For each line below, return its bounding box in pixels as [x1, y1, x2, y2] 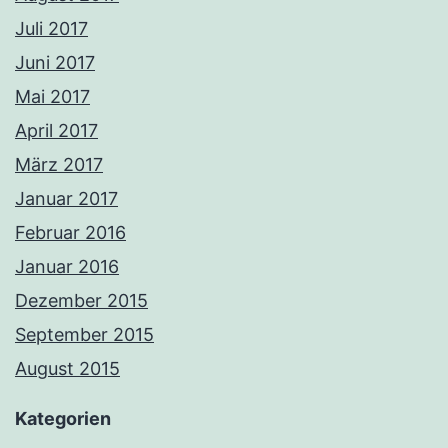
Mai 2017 [15, 86, 90, 108]
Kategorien [15, 408, 111, 430]
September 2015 [15, 324, 154, 346]
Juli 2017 [15, 18, 88, 40]
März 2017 [15, 154, 103, 176]
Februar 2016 [15, 222, 126, 244]
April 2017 [15, 120, 98, 142]
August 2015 [15, 358, 120, 380]
